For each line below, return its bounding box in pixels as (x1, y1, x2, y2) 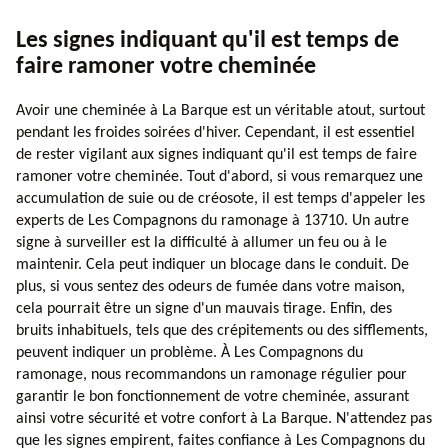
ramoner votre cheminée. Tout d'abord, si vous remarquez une (16, 168, 423, 185)
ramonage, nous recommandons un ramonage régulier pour (16, 366, 407, 383)
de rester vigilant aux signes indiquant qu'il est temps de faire (16, 146, 417, 163)
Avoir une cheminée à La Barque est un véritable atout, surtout (16, 102, 425, 119)
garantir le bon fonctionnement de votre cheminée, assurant (16, 388, 409, 405)
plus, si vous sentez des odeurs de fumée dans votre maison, (16, 278, 405, 295)
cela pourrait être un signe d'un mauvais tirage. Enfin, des (16, 300, 392, 317)
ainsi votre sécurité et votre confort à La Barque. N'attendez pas (16, 410, 432, 427)
